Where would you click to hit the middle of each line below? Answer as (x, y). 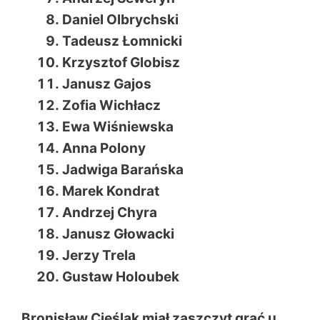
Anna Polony (104, 148)
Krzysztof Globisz (121, 62)
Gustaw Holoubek (121, 276)
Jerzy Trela (99, 255)
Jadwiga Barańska (123, 169)
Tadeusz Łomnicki (122, 41)
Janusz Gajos (107, 84)
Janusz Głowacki (118, 234)
